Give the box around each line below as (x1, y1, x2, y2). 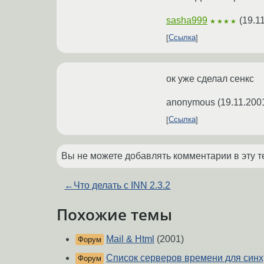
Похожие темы (57, 204, 172, 225)
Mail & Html (106, 234, 154, 245)
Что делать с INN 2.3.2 (74, 180, 171, 190)
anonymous (166, 97, 215, 107)
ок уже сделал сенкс (166, 73, 254, 84)
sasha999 (166, 15, 207, 25)
